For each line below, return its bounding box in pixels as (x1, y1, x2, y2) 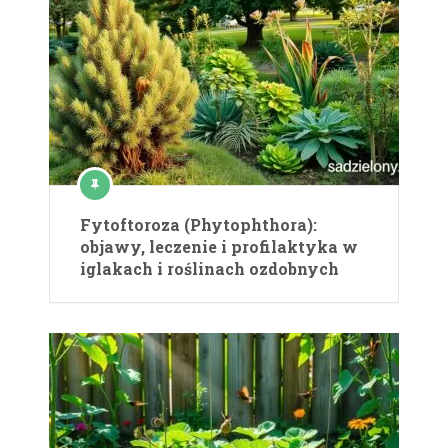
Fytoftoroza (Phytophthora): (80, 214, 317, 236)
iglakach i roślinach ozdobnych (80, 258, 339, 280)
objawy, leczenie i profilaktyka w (80, 236, 358, 258)
